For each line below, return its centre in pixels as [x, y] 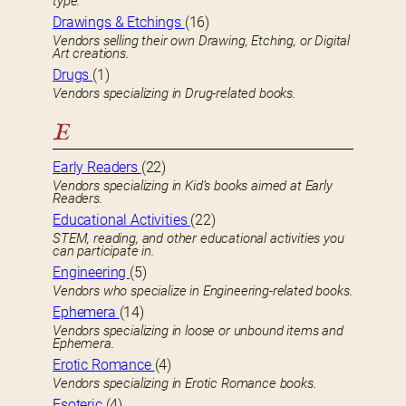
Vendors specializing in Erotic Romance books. [185, 384]
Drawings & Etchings [119, 23]
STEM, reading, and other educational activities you [198, 239]
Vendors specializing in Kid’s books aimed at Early [193, 186]
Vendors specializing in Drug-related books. [174, 94]
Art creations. [91, 54]
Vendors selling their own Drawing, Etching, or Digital [202, 41]
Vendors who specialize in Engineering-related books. [203, 291]
